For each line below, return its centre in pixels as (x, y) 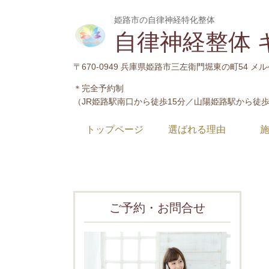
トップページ (114, 129)
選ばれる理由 (197, 129)
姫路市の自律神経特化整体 (165, 20)
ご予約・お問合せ (157, 208)
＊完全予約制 (98, 88)
